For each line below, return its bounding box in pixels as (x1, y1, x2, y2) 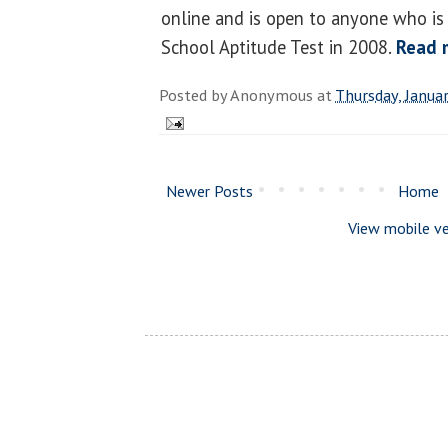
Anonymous (230, 84, 313, 107)
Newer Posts (166, 181, 253, 202)
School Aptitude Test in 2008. (161, 35, 396, 60)
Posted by (159, 84, 230, 107)
